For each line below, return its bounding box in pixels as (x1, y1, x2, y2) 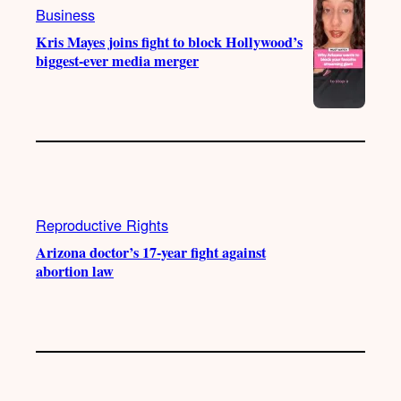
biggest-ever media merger (36, 49, 199, 72)
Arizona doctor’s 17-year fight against (36, 241, 266, 263)
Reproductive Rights (36, 213, 168, 235)
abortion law (36, 260, 114, 282)
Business (36, 3, 95, 25)
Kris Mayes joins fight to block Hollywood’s (36, 30, 303, 53)
